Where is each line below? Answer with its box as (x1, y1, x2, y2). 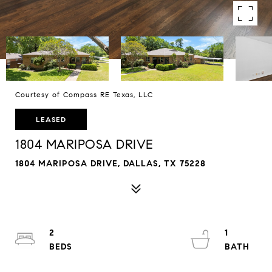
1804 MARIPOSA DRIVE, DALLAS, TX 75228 (15, 158, 206, 169)
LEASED (36, 115, 66, 124)
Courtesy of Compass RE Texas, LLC (15, 90, 153, 99)
